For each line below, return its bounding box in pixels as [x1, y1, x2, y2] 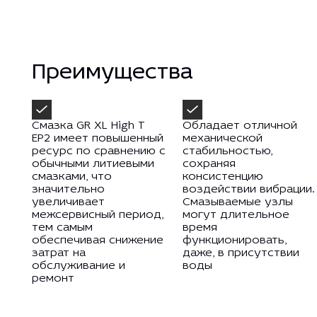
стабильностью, [182, 146, 272, 158]
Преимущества [31, 62, 193, 85]
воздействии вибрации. [182, 184, 315, 196]
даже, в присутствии [182, 248, 299, 260]
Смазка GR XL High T [31, 120, 145, 132]
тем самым [31, 222, 93, 234]
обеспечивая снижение [31, 235, 163, 247]
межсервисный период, [31, 209, 163, 221]
